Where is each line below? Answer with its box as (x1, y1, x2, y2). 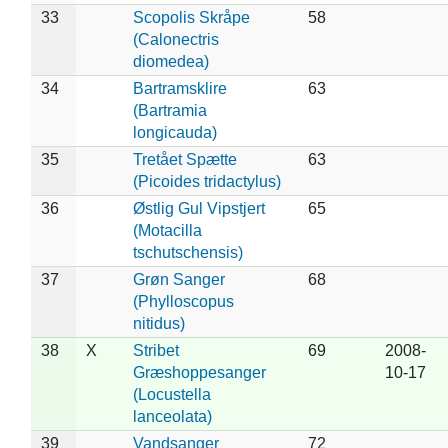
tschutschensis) (132, 243, 243, 261)
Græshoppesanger (132, 363, 266, 381)
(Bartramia (132, 101, 207, 119)
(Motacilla (132, 221, 202, 239)
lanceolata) (132, 407, 212, 425)
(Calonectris (132, 30, 219, 48)
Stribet (132, 341, 179, 359)
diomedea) (132, 52, 209, 70)
